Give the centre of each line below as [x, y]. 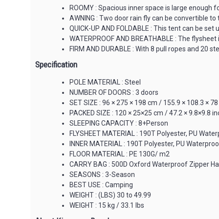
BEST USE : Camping [101, 185]
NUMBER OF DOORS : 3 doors [114, 92]
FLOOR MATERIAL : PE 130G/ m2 [120, 154]
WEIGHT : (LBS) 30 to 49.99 [110, 195]
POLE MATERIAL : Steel [105, 82]
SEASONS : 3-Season [102, 175]
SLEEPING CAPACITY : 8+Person [119, 123]
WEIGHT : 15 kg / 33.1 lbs [107, 205]
